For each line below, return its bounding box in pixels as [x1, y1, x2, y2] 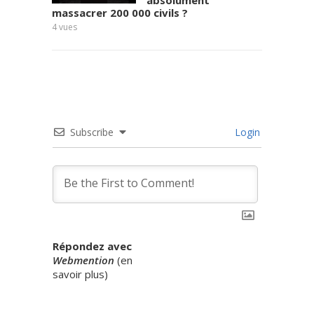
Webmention [53, 253, 114, 267]
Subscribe [70, 125, 114, 139]
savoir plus [53, 267, 104, 281]
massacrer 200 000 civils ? [52, 6, 188, 20]
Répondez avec [53, 239, 132, 253]
